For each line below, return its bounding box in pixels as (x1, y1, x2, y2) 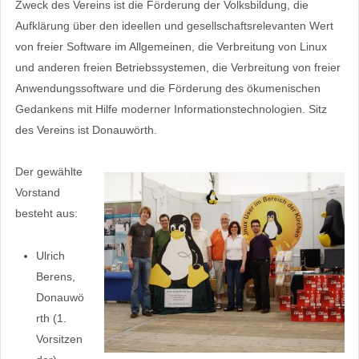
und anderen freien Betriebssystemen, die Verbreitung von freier (14, 61, 341, 75)
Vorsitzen (35, 332, 83, 345)
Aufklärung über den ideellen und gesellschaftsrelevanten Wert (14, 19, 333, 33)
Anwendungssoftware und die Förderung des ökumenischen (14, 82, 321, 95)
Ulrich (35, 248, 65, 262)
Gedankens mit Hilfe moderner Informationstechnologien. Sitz (14, 103, 327, 116)
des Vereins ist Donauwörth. (14, 123, 157, 137)
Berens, (35, 269, 75, 283)
